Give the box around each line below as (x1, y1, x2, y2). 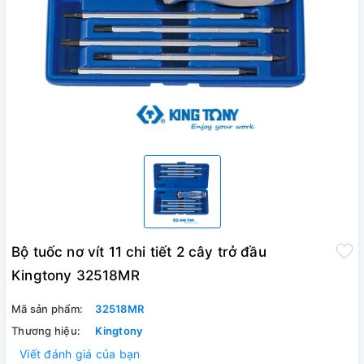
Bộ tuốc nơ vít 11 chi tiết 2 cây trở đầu (11, 243, 266, 260)
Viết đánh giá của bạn (19, 346, 141, 361)
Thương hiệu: (11, 323, 80, 337)
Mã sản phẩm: (11, 301, 83, 315)
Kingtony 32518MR (11, 266, 140, 284)
